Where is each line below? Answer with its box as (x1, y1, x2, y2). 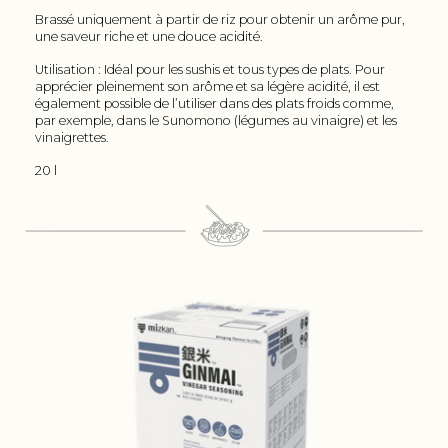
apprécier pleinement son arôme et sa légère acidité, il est (35, 78, 380, 94)
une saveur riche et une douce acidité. (35, 28, 263, 44)
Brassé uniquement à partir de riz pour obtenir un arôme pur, (35, 11, 405, 27)
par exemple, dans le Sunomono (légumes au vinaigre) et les (35, 112, 397, 128)
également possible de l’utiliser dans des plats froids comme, (35, 95, 394, 111)
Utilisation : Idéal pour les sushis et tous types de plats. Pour (35, 61, 385, 77)
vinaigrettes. (35, 129, 109, 145)
